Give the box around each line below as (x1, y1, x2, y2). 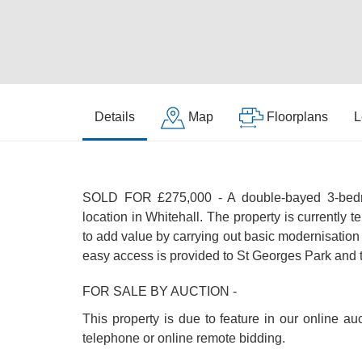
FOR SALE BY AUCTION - (82, 284, 237, 298)
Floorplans (267, 110, 328, 124)
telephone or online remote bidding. (82, 331, 285, 345)
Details (95, 110, 135, 124)
